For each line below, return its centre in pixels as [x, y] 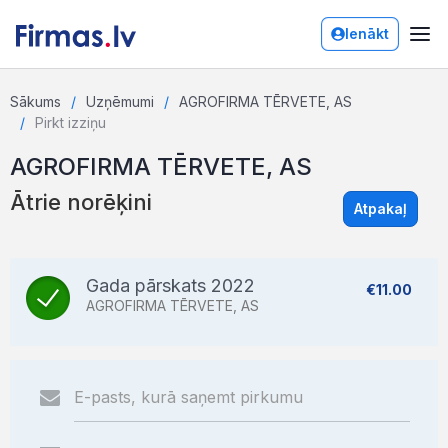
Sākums [35, 101]
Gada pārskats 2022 [170, 285]
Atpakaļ [380, 208]
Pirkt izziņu [70, 122]
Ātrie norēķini [81, 202]
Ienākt [367, 33]
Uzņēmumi [120, 101]
